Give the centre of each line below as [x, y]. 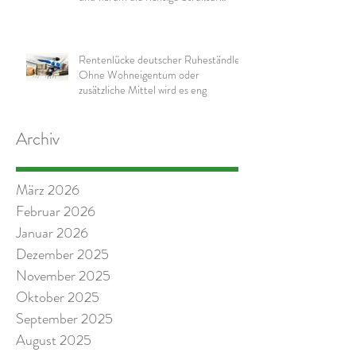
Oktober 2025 [58, 298]
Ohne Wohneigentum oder [139, 75]
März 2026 [48, 190]
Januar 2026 [52, 233]
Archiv [38, 139]
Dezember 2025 [62, 255]
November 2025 [63, 276]
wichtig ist [100, 12]
